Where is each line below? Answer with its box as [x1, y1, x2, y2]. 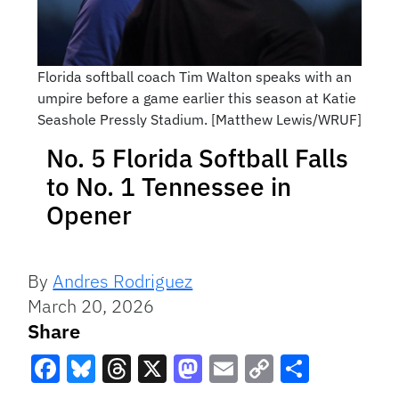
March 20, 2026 [28, 294, 155, 319]
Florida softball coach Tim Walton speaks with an [37, 68, 352, 86]
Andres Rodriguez [53, 269, 193, 294]
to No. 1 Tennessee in [46, 170, 291, 204]
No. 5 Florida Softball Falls [46, 142, 348, 175]
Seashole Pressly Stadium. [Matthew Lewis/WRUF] [37, 110, 362, 129]
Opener [46, 199, 132, 232]
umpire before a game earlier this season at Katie [37, 89, 356, 108]
